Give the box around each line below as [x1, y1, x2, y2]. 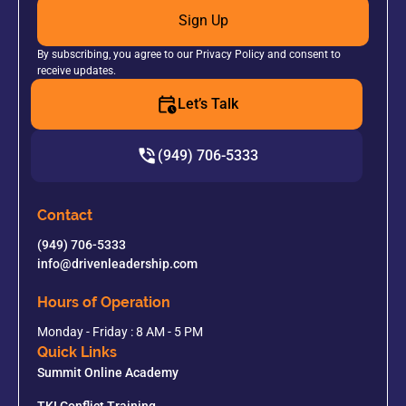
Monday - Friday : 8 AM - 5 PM [37, 324, 203, 340]
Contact [37, 207, 92, 225]
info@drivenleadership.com [37, 256, 198, 272]
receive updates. [37, 64, 116, 78]
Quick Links [37, 343, 117, 362]
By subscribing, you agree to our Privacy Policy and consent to [37, 48, 341, 62]
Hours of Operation [37, 294, 170, 312]
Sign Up [178, 12, 228, 30]
